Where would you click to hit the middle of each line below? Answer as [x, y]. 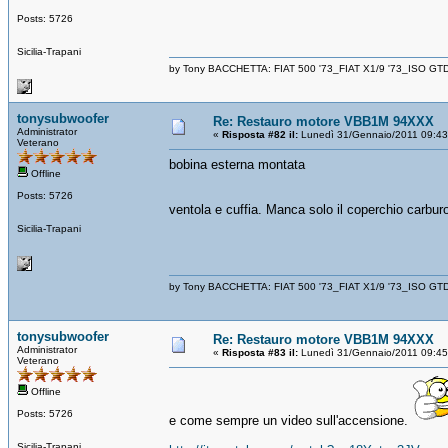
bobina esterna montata [237, 164]
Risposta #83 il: [260, 352]
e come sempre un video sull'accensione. [290, 420]
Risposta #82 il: [260, 134]
